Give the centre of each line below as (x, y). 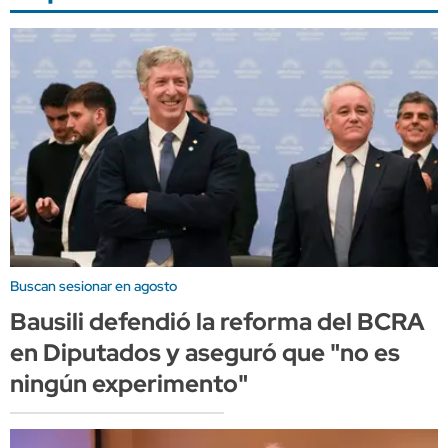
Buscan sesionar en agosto (93, 286)
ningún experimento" (129, 384)
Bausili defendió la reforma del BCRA (217, 322)
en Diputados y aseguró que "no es (205, 353)
